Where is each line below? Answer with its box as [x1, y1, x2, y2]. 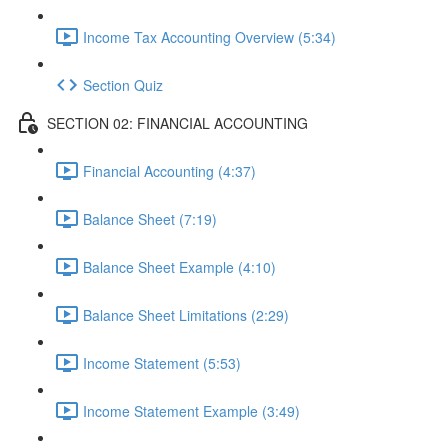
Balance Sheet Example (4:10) [83, 256, 276, 277]
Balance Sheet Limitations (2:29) [83, 304, 289, 325]
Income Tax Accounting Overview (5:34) [83, 26, 336, 47]
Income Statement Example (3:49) [83, 400, 300, 421]
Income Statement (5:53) [83, 352, 241, 373]
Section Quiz [83, 74, 163, 95]
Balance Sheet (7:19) [83, 208, 217, 229]
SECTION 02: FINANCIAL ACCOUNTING [47, 112, 308, 133]
